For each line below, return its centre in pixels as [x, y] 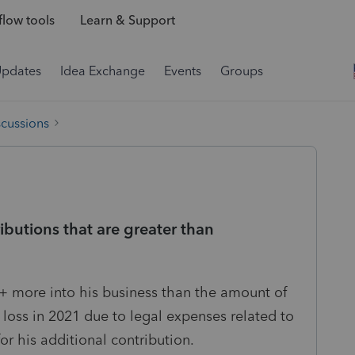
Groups [242, 71]
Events [183, 71]
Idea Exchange [103, 71]
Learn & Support [127, 21]
